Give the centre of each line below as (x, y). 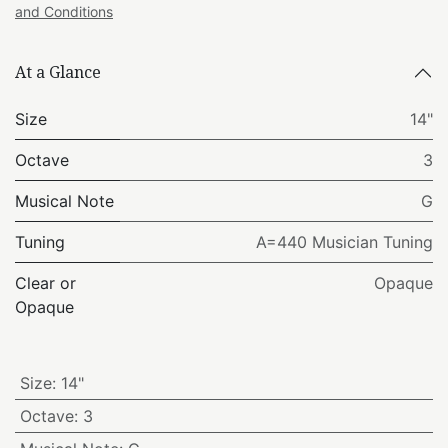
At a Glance (58, 72)
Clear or (45, 282)
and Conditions (64, 11)
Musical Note (64, 200)
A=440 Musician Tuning (344, 241)
